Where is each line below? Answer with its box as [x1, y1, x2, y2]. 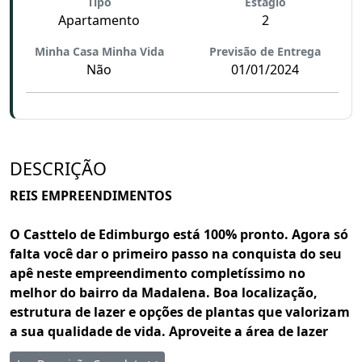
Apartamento [58, 11, 141, 29]
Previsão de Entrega [209, 44, 322, 59]
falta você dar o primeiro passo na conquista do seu [10, 245, 342, 263]
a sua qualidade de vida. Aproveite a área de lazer [10, 322, 328, 340]
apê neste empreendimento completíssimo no [10, 264, 305, 282]
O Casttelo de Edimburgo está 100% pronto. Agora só [10, 225, 348, 243]
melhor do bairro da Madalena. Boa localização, [10, 284, 318, 301]
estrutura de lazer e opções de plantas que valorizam [10, 303, 350, 321]
